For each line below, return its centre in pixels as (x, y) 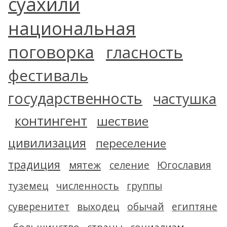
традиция (34, 164)
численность (88, 186)
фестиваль (48, 75)
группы (144, 186)
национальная (72, 28)
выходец (98, 206)
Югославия (184, 165)
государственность (75, 98)
